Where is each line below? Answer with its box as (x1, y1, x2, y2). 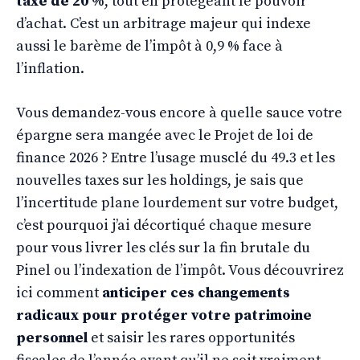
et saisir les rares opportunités (88, 329, 295, 347)
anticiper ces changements (102, 284, 290, 302)
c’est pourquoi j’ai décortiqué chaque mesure (16, 216, 312, 235)
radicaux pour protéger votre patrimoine (16, 306, 312, 325)
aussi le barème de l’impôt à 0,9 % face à (16, 37, 283, 55)
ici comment (16, 284, 102, 302)
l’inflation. (16, 59, 84, 78)
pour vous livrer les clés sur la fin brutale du (16, 239, 310, 257)
